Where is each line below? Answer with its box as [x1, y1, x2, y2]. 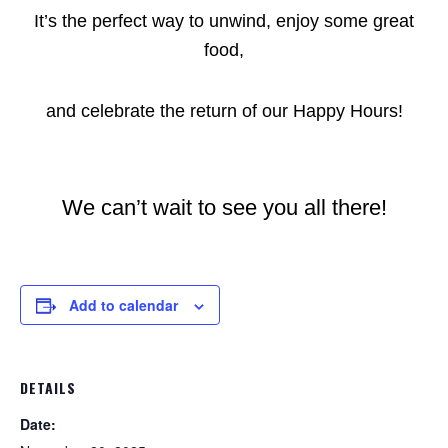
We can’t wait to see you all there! [61, 195, 387, 220]
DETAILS [20, 377, 76, 398]
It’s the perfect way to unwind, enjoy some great [34, 11, 414, 31]
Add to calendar [69, 295, 178, 315]
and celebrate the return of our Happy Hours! [45, 101, 403, 121]
